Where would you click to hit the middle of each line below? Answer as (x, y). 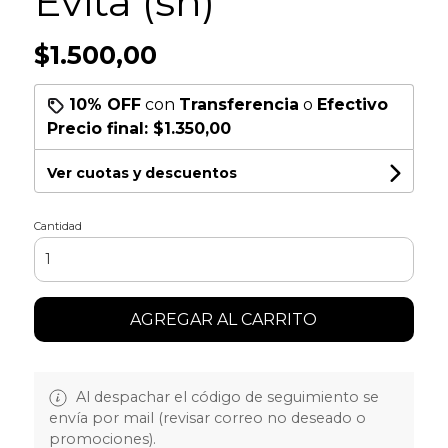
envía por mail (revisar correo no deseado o (207, 417)
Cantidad (57, 225)
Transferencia (238, 104)
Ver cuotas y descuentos (141, 172)
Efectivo (352, 104)
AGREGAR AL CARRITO (224, 319)
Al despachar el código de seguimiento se (225, 396)
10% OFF (104, 104)
